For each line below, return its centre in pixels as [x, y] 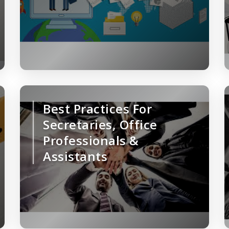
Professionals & [91, 141]
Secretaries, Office [100, 125]
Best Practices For [97, 109]
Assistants [75, 156]
